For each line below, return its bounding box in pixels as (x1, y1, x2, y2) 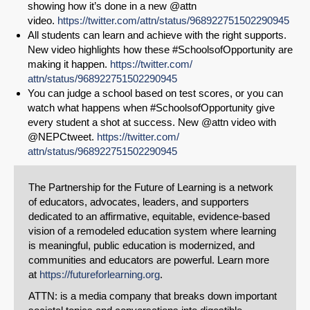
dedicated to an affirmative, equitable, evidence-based (28, 210, 270, 223)
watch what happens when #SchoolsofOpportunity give (28, 102, 275, 114)
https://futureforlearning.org (39, 268, 160, 281)
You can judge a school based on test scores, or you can (28, 87, 283, 100)
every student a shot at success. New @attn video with (28, 116, 276, 129)
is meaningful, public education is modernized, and (28, 239, 255, 252)
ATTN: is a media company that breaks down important (28, 290, 277, 302)
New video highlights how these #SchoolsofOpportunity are (28, 44, 293, 56)
